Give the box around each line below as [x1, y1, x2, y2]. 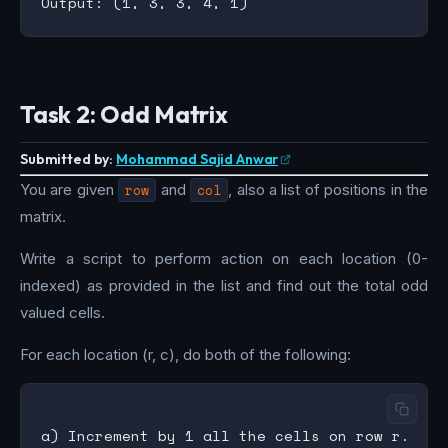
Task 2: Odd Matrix [20, 99, 228, 130]
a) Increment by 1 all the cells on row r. [41, 425, 410, 446]
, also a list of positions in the [228, 180, 429, 199]
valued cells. [20, 303, 105, 322]
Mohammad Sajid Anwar [116, 150, 279, 169]
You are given [20, 180, 119, 199]
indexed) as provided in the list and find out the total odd [20, 276, 428, 295]
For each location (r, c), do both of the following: [20, 345, 351, 364]
